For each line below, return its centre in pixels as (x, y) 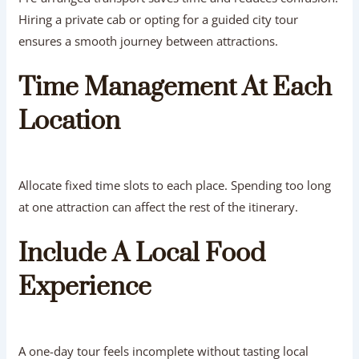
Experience (85, 287)
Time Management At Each (175, 87)
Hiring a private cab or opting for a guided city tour (159, 19)
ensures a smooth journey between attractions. (149, 40)
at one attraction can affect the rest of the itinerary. (159, 206)
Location (70, 121)
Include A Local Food (142, 253)
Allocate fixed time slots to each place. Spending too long (175, 185)
